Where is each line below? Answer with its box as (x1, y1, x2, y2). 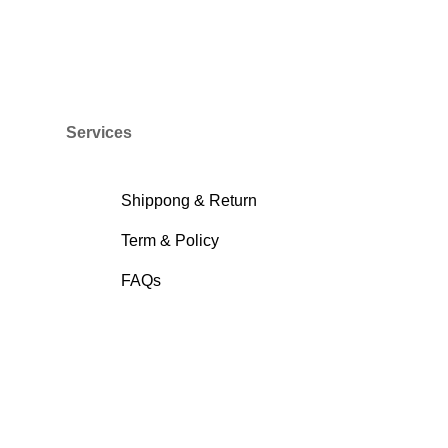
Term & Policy (121, 232, 219, 250)
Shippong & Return (121, 192, 257, 210)
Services (66, 124, 132, 142)
